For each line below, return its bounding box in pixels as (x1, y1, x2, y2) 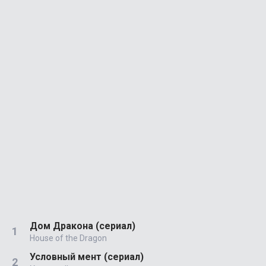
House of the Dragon (30, 233, 107, 243)
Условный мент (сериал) (30, 251, 144, 262)
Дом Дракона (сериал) (30, 220, 135, 232)
